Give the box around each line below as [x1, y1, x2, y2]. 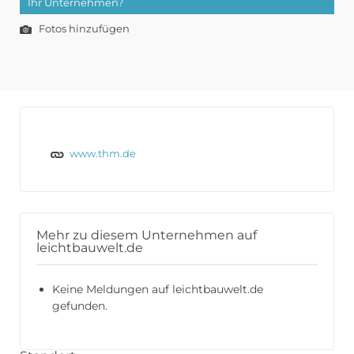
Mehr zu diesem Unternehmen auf [36, 227, 257, 243]
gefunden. [52, 298, 107, 313]
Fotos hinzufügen [36, 22, 130, 36]
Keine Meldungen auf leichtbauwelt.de [52, 281, 263, 296]
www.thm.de [69, 147, 136, 160]
